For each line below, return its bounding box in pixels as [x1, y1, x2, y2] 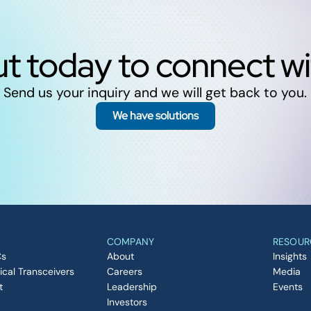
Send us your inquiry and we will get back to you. [3, 83, 308, 101]
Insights [272, 249, 307, 262]
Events [272, 280, 303, 293]
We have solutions [112, 108, 199, 123]
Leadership [106, 280, 157, 293]
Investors [106, 295, 147, 308]
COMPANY [106, 235, 154, 248]
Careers [106, 264, 142, 278]
